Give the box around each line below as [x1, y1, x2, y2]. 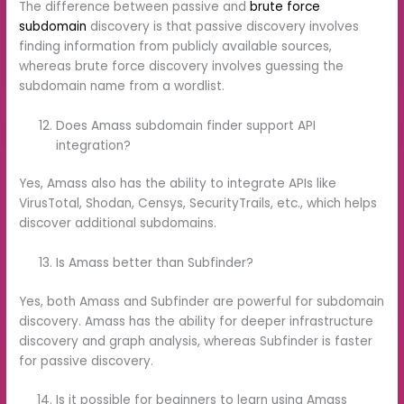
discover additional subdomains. [19, 215, 217, 233]
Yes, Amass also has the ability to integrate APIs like [19, 175, 337, 193]
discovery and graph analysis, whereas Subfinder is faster [19, 332, 373, 350]
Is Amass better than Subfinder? [56, 254, 254, 272]
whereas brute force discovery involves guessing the [19, 57, 344, 75]
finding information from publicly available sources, [19, 37, 333, 55]
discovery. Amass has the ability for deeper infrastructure [19, 312, 374, 330]
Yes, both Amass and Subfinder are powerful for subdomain [19, 292, 385, 310]
